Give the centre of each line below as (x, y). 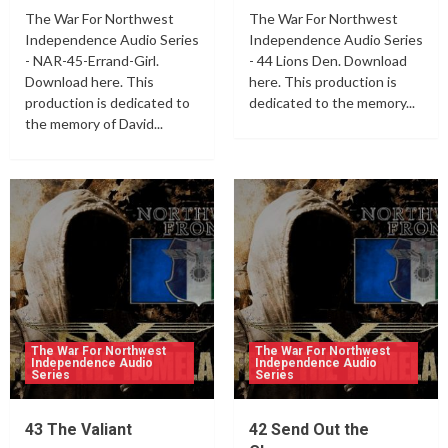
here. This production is (323, 82)
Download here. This (89, 82)
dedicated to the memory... (332, 103)
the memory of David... (94, 124)
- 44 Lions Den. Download (328, 61)
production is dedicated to (107, 103)
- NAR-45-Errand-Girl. (92, 61)
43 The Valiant (78, 430)
